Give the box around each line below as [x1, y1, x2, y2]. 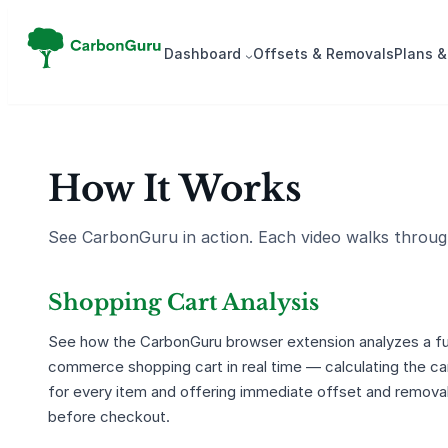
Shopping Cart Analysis [48, 289, 319, 317]
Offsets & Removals [252, 44, 394, 62]
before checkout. [48, 407, 170, 427]
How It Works [48, 166, 302, 212]
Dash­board [164, 44, 241, 62]
